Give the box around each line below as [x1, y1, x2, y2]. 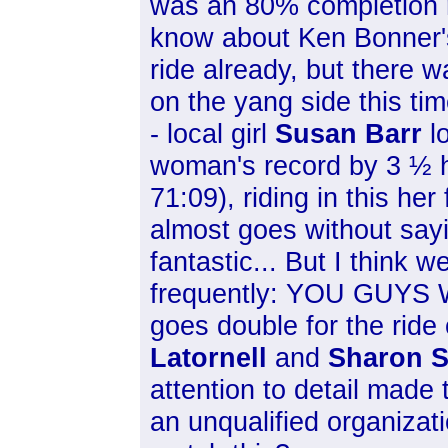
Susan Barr [275, 118, 422, 149]
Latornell [150, 342, 267, 373]
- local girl [150, 118, 275, 149]
